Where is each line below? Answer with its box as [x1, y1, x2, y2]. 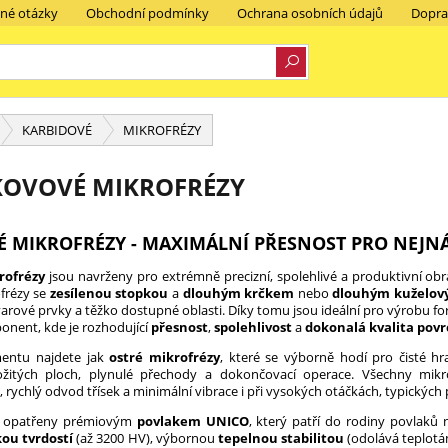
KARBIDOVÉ [22, 121, 92, 139]
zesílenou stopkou [49, 284, 169, 302]
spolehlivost [214, 318, 292, 336]
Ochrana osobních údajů [237, 4, 383, 22]
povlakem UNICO [136, 412, 249, 430]
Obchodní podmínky [86, 4, 209, 22]
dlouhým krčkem [182, 284, 295, 302]
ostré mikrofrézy [109, 348, 220, 366]
